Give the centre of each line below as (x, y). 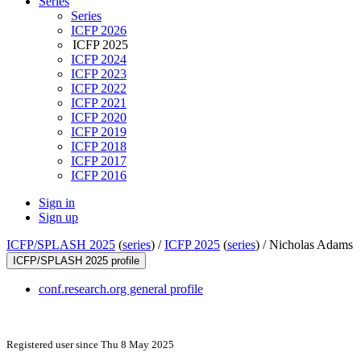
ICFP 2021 (99, 103)
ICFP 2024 (99, 60)
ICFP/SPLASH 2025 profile (76, 261)
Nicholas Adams (311, 245)
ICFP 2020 (99, 118)
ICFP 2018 (99, 147)
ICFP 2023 (99, 74)
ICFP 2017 (99, 161)
